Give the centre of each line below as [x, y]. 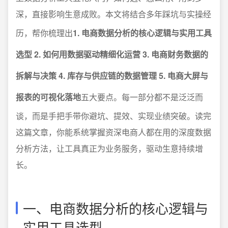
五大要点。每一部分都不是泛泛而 [142, 97]
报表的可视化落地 [48, 97]
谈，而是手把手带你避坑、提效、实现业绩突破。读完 [113, 116]
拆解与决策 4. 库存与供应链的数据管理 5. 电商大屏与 [112, 76]
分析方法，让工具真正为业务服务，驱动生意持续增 [109, 148]
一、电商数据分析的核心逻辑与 [116, 208]
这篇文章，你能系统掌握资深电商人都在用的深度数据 [113, 132]
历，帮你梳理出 [44, 33]
